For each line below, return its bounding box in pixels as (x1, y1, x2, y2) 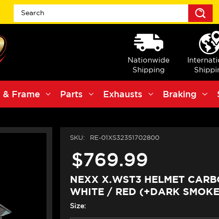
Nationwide (127, 55, 170, 64)
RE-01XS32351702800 (89, 134, 159, 142)
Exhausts (103, 89, 143, 99)
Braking (162, 89, 197, 99)
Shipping (132, 65, 165, 74)
